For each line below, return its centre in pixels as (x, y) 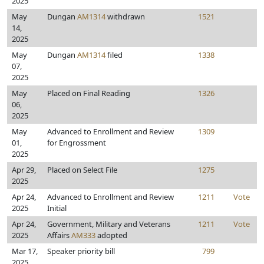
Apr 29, (24, 170)
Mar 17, (25, 251)
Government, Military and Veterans (109, 224)
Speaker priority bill (81, 251)
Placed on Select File (82, 170)
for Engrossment (77, 143)
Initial (57, 208)
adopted (111, 235)
